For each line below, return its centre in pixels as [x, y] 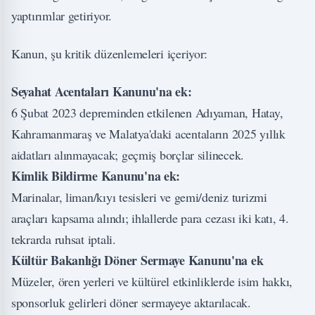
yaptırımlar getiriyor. [62, 15]
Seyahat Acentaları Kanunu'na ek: [102, 91]
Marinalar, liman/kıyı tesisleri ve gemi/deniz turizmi [139, 197]
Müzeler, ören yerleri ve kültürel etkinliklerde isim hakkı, [152, 281]
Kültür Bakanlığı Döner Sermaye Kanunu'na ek [137, 260]
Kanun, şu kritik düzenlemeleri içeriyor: [110, 53]
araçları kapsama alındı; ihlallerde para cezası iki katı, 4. [150, 218]
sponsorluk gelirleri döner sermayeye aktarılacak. [131, 302]
